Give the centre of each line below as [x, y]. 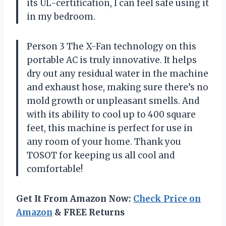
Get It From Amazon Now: [75, 199]
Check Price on [167, 199]
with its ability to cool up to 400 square [111, 115]
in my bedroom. [61, 17]
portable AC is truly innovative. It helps [112, 60]
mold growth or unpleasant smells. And [113, 101]
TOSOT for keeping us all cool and [101, 156]
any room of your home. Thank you [104, 142]
